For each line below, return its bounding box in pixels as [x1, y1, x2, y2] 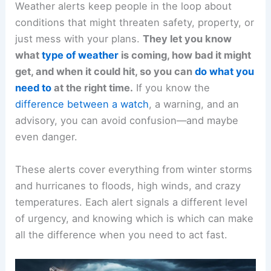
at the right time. [51, 82, 134, 94]
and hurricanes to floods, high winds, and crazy [15, 179, 241, 192]
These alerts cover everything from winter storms [15, 163, 253, 175]
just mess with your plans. [15, 33, 143, 45]
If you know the [133, 82, 211, 94]
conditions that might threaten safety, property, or [15, 16, 255, 29]
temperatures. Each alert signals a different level [15, 195, 248, 208]
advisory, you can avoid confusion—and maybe [15, 114, 239, 127]
